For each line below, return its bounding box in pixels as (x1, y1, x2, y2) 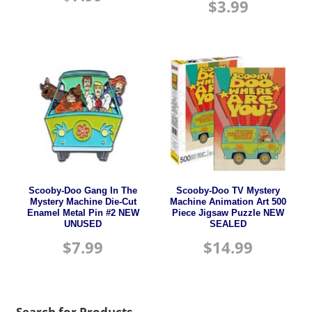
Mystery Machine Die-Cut (29, 197, 136, 208)
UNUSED (64, 219, 102, 230)
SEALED (210, 219, 247, 230)
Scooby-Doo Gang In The (29, 186, 138, 196)
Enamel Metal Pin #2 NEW (26, 208, 139, 219)
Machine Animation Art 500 (170, 197, 287, 208)
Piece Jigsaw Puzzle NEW (172, 208, 285, 219)
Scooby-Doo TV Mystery (176, 186, 281, 196)
